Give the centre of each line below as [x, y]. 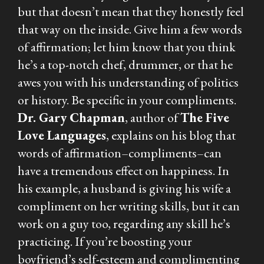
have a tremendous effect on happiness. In [123, 170]
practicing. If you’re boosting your [105, 241]
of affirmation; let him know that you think [127, 47]
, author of [153, 117]
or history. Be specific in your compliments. [127, 100]
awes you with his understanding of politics [128, 82]
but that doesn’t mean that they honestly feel [131, 11]
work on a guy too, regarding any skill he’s [124, 223]
